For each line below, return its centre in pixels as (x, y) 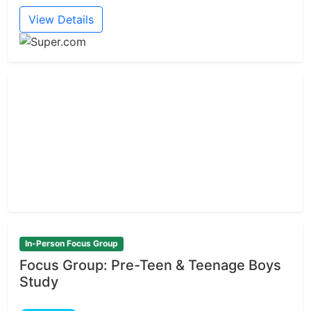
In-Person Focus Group (71, 244)
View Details (61, 20)
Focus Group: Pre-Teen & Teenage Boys (150, 265)
